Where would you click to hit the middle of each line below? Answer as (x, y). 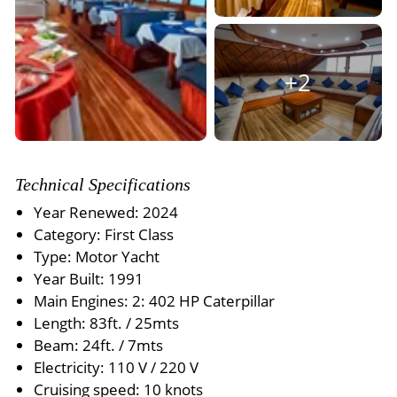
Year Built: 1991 (89, 279)
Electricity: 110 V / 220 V (117, 367)
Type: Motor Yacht (97, 257)
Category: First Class (104, 234)
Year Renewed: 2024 (106, 212)
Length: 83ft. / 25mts (107, 323)
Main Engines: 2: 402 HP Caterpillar (155, 301)
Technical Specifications (103, 184)
